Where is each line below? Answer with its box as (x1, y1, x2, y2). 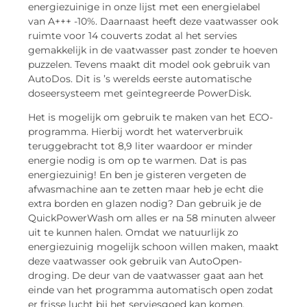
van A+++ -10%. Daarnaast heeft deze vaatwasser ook (28, 14, 278, 27)
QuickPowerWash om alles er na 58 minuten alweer (28, 211, 276, 224)
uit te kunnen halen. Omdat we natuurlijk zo (28, 225, 238, 238)
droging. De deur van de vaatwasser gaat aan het (28, 269, 264, 282)
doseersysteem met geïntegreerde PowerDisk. (28, 86, 254, 99)
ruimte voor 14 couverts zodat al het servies (28, 29, 237, 42)
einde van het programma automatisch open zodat (28, 283, 273, 296)
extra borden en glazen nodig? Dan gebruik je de (28, 197, 261, 210)
